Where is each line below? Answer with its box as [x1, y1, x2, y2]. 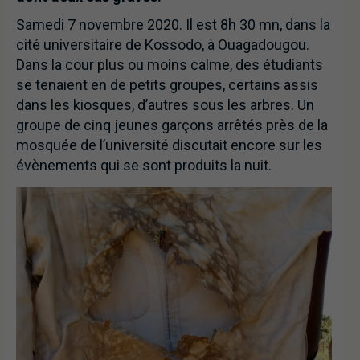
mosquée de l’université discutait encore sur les [16, 137, 322, 154]
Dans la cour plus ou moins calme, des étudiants [16, 56, 323, 74]
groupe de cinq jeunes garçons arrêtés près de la [16, 117, 328, 134]
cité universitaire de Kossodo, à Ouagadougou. [16, 36, 309, 54]
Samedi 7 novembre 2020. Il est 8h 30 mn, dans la [16, 16, 330, 34]
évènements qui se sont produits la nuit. [16, 157, 272, 174]
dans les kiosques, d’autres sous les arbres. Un [16, 96, 317, 114]
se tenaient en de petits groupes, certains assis [16, 76, 318, 94]
